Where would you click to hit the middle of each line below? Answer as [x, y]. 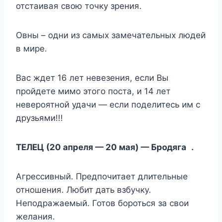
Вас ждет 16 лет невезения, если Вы [92, 78]
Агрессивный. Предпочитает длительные [102, 176]
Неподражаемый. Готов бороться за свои [102, 203]
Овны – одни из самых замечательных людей [111, 35]
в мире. [31, 48]
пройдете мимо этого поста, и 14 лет [93, 91]
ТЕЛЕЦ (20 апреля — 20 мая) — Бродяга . [105, 147]
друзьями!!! [39, 118]
